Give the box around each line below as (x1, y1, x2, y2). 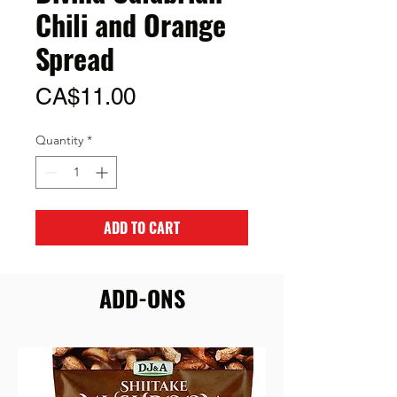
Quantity (35, 132, 83, 148)
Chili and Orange (35, 4, 226, 45)
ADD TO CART (104, 217, 180, 238)
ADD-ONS (98, 281, 185, 315)
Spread (35, 37, 114, 79)
